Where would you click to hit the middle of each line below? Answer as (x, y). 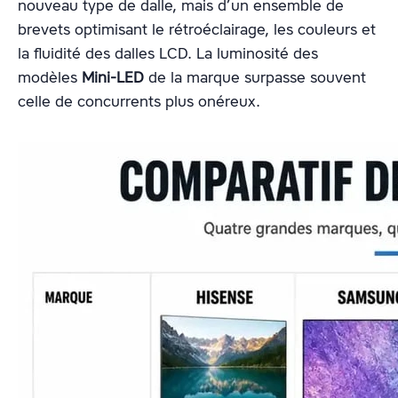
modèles (50, 78)
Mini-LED (113, 78)
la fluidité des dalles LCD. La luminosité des (168, 54)
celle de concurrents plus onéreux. (139, 102)
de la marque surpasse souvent (255, 78)
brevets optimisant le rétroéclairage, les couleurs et (197, 30)
